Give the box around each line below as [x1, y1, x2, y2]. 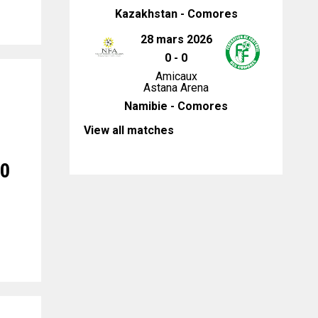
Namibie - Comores [124, 99, 228, 113]
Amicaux [155, 70, 197, 83]
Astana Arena [143, 81, 209, 94]
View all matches [84, 124, 174, 137]
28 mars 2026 [140, 33, 212, 46]
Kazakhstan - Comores [114, 7, 238, 21]
